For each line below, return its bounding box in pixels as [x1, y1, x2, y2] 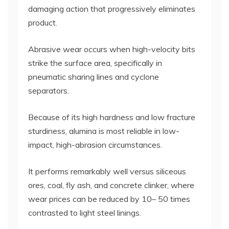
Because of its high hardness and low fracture [28, 112, 195, 123]
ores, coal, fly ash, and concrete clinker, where [28, 180, 194, 191]
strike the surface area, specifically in [28, 58, 162, 68]
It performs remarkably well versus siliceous [28, 166, 186, 177]
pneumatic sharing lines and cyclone [28, 72, 159, 82]
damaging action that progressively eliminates [28, 4, 195, 14]
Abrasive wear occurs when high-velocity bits [28, 44, 195, 55]
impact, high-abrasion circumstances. [28, 140, 162, 150]
